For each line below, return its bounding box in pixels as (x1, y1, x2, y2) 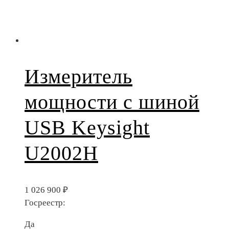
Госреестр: (25, 197, 65, 208)
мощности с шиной (25, 90, 199, 114)
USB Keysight (25, 116, 150, 140)
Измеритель (25, 65, 132, 88)
